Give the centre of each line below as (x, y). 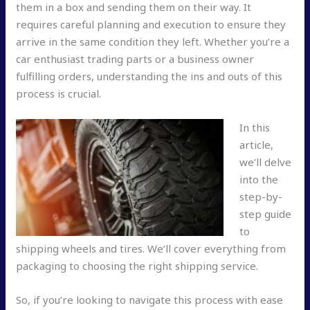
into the (258, 180)
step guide (265, 214)
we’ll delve (265, 162)
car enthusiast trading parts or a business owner (135, 59)
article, (256, 145)
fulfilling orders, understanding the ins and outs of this (149, 76)
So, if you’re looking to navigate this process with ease (150, 300)
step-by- (261, 197)
